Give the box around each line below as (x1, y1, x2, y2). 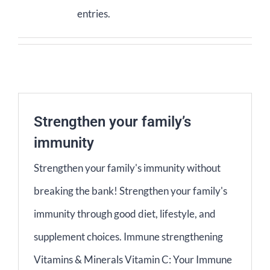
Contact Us (151, 15, 209, 28)
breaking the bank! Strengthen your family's (34, 184, 227, 198)
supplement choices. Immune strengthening (34, 230, 223, 243)
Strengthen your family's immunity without (34, 162, 221, 175)
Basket (151, 51, 186, 64)
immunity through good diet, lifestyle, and (34, 207, 216, 221)
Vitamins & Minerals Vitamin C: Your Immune (34, 253, 232, 266)
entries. (77, 7, 110, 20)
